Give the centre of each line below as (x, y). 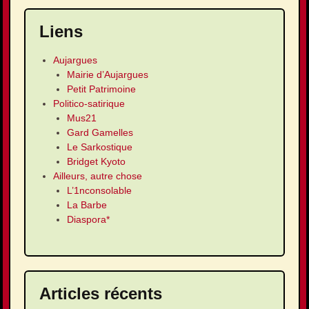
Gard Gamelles (100, 133)
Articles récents (101, 294)
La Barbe (87, 205)
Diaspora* (88, 220)
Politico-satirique (89, 104)
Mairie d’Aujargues (108, 75)
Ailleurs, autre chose (98, 176)
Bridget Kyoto (96, 162)
